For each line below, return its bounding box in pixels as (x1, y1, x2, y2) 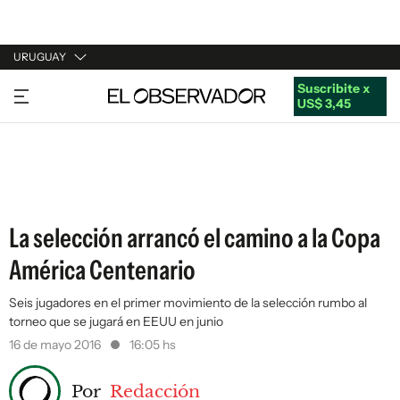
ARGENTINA (13, 116, 87, 132)
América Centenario (9, 254, 196, 287)
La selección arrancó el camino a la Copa (9, 221, 380, 254)
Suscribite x (296, 79, 370, 96)
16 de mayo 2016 (9, 337, 104, 353)
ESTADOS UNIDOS (13, 184, 123, 200)
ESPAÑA (13, 150, 62, 166)
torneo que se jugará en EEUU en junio (9, 313, 223, 329)
